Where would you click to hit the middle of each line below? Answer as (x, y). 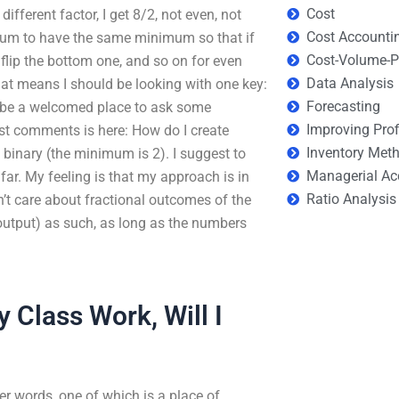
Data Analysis (350, 83)
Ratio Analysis (352, 199)
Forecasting (344, 106)
